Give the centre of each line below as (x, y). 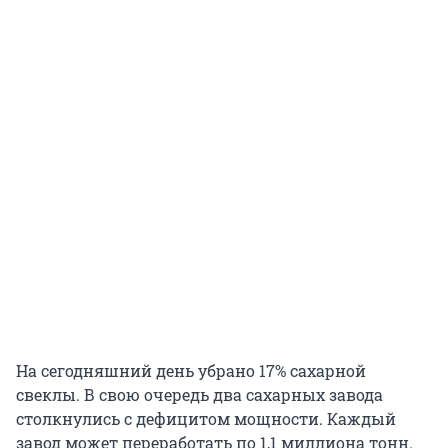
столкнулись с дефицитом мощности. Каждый (206, 418)
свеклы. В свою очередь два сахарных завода (199, 394)
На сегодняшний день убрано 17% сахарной (191, 370)
